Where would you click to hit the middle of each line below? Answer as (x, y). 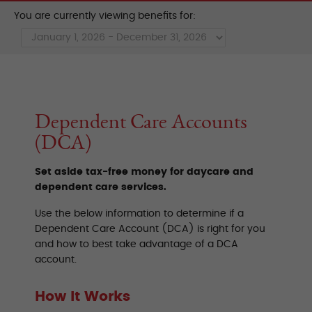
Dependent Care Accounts (141, 122)
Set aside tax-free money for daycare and (144, 172)
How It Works (83, 296)
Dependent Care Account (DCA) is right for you (150, 229)
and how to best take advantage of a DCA (136, 244)
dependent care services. (101, 187)
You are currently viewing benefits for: (105, 16)
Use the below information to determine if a (139, 213)
